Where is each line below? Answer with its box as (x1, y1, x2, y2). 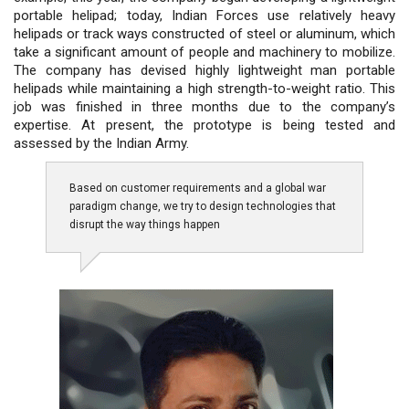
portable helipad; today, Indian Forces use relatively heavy (14, 6, 395, 24)
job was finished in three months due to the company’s (14, 98, 395, 115)
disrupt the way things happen (69, 217, 220, 231)
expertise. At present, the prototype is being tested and (14, 116, 395, 133)
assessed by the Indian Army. (14, 134, 189, 152)
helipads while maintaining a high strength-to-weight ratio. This (14, 79, 395, 97)
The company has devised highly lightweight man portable (14, 61, 395, 79)
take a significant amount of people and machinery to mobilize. (14, 43, 395, 60)
